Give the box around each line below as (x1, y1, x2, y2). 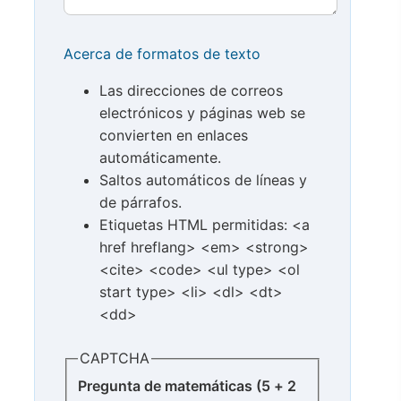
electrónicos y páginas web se (99, 104, 305, 123)
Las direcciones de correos (99, 81, 283, 100)
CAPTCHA (80, 349, 149, 368)
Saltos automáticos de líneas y (99, 171, 307, 190)
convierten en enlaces (99, 126, 248, 145)
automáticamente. (99, 149, 221, 167)
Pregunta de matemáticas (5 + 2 (78, 376, 256, 395)
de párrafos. (99, 193, 182, 212)
